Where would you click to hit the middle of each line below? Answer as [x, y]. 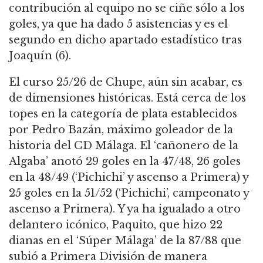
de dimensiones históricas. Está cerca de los [127, 98]
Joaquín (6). [40, 55]
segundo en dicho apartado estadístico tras [125, 40]
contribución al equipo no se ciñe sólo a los [127, 8]
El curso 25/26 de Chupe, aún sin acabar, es [126, 82]
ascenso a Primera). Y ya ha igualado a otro [125, 209]
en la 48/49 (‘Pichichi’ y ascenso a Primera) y [129, 177]
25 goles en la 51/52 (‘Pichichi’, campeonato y [129, 193]
